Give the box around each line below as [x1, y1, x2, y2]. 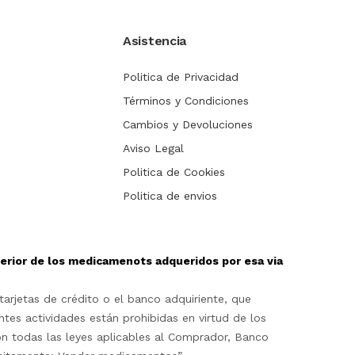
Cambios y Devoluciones [123, 118, 254, 132]
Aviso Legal [123, 142, 185, 155]
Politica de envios [123, 189, 218, 203]
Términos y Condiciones [123, 94, 250, 108]
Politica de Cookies [123, 166, 226, 179]
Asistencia [123, 33, 187, 49]
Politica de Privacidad [123, 71, 239, 84]
